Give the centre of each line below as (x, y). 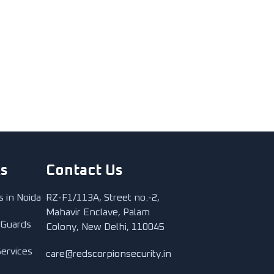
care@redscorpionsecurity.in (109, 254)
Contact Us (84, 171)
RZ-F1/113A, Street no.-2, (103, 198)
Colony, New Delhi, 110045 (105, 227)
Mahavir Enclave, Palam (98, 212)
